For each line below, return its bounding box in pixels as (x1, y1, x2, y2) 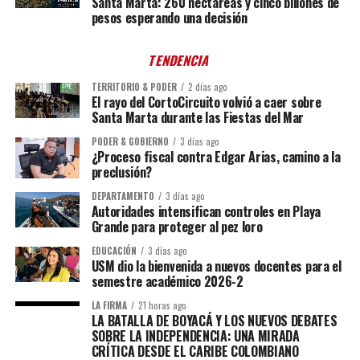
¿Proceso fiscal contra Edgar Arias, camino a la (91, 146, 341, 166)
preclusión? (91, 162, 153, 182)
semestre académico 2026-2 (91, 271, 243, 291)
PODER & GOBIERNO (91, 134, 169, 148)
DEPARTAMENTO (91, 189, 154, 202)
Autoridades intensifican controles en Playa (91, 201, 321, 221)
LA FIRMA (91, 298, 127, 312)
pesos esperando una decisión (91, 7, 247, 27)
